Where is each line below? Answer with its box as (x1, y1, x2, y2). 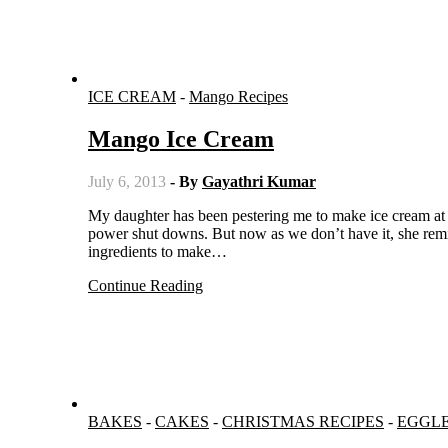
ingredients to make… (88, 242, 227, 260)
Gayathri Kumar (202, 172, 316, 190)
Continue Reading (88, 276, 203, 294)
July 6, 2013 (88, 172, 166, 190)
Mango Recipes (189, 87, 288, 105)
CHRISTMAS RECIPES (222, 412, 384, 430)
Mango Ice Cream (88, 125, 274, 152)
